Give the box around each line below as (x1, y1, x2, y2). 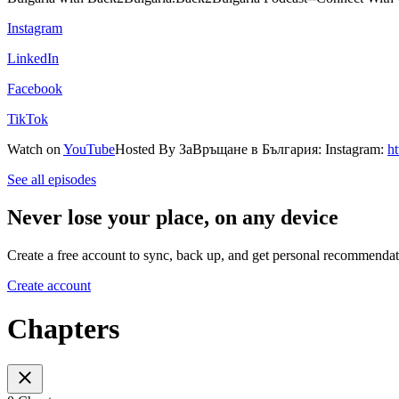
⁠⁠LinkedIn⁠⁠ (7, 50, 59, 66)
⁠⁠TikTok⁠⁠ (7, 110, 48, 126)
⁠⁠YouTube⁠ (63, 141, 115, 157)
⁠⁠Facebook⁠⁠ (7, 80, 62, 96)
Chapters (7, 312, 119, 345)
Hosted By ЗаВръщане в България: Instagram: (115, 141, 387, 157)
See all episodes (7, 171, 96, 187)
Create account (7, 277, 91, 293)
